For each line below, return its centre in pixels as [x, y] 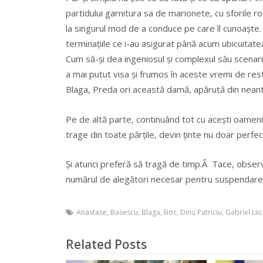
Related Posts [106, 244]
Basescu [124, 212]
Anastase [92, 212]
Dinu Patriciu [201, 212]
